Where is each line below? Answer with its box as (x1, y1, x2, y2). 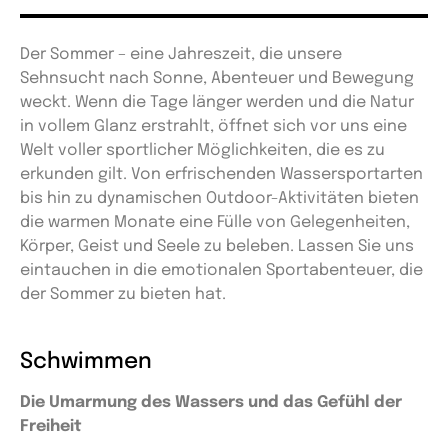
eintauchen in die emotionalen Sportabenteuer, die (20, 262, 423, 280)
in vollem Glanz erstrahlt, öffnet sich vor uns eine (20, 118, 407, 136)
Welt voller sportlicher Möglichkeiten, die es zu (20, 142, 385, 160)
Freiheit (20, 418, 82, 436)
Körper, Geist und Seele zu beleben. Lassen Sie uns (20, 238, 414, 256)
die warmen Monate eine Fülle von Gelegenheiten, (20, 214, 410, 232)
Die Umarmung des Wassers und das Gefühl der (20, 394, 402, 412)
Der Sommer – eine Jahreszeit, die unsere (20, 46, 342, 64)
